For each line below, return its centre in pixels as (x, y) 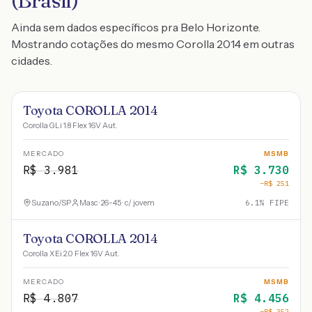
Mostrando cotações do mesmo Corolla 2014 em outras (153, 44)
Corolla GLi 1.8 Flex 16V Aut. (70, 125)
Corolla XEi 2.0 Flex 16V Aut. (71, 253)
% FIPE (274, 203)
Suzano (45, 203)
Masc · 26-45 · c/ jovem (117, 203)
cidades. (32, 61)
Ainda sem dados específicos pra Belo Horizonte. (136, 27)
